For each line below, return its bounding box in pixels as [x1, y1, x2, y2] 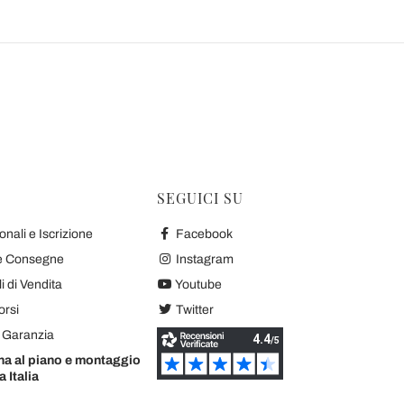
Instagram [172, 252, 234, 266]
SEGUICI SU [157, 188, 243, 207]
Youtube [172, 278, 222, 291]
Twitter [172, 303, 214, 317]
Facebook [172, 227, 233, 241]
